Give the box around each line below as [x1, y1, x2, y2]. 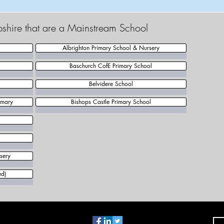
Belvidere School [88, 79, 133, 88]
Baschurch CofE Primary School [69, 61, 152, 70]
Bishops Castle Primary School [70, 97, 151, 106]
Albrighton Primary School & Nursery [62, 43, 159, 52]
